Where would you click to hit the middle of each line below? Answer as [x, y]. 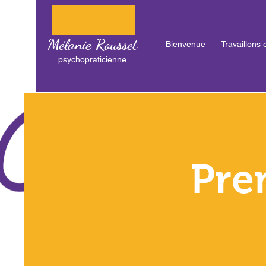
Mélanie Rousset [92, 44]
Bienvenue [186, 44]
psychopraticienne [92, 59]
